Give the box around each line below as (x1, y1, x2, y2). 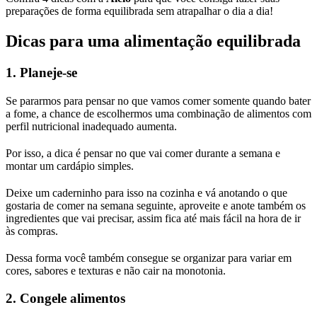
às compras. (6, 224, 58, 237)
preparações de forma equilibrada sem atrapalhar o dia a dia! (6, 5, 273, 18)
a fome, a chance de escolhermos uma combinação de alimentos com (6, 107, 311, 120)
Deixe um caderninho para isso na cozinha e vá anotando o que (6, 186, 287, 199)
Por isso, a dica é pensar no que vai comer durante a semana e (6, 146, 280, 159)
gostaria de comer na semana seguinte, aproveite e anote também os (6, 199, 306, 212)
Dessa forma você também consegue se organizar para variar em (6, 251, 292, 264)
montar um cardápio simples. (6, 159, 134, 172)
